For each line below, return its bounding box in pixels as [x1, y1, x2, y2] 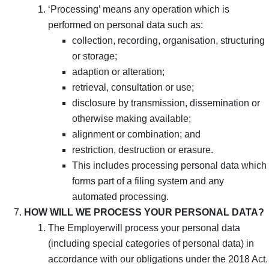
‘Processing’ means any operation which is [48, 4, 229, 14]
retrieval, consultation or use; [72, 82, 194, 92]
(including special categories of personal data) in [48, 238, 254, 249]
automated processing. [72, 191, 169, 202]
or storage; [72, 50, 117, 61]
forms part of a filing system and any [72, 175, 224, 186]
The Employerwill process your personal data [48, 222, 240, 233]
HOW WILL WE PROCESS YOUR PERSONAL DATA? [24, 207, 264, 217]
